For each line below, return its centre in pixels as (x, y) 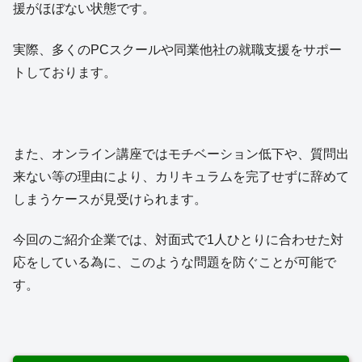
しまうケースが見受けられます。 (110, 199)
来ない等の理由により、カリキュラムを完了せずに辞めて (181, 176)
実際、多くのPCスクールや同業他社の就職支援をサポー (177, 49)
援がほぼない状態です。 (84, 9)
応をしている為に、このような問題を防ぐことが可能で (175, 262)
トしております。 (65, 72)
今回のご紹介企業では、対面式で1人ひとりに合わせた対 (178, 239)
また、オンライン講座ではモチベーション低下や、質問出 (181, 154)
